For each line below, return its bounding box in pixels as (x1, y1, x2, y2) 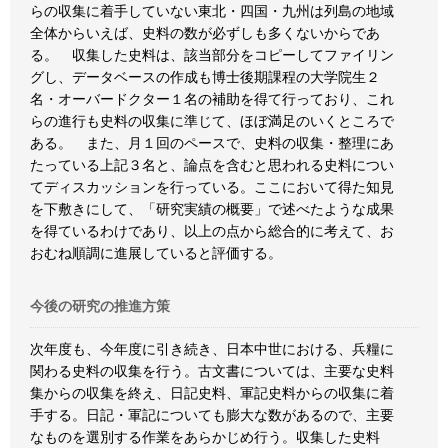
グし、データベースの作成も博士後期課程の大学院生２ (30, 69, 380, 85)
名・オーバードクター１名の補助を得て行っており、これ (30, 91, 394, 107)
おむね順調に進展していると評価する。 (30, 245, 282, 261)
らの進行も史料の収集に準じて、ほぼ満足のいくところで (30, 113, 394, 129)
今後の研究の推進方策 (30, 298, 170, 314)
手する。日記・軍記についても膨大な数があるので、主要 (30, 407, 394, 423)
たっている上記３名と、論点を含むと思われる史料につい (30, 157, 394, 173)
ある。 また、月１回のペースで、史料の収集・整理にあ (30, 135, 394, 151)
